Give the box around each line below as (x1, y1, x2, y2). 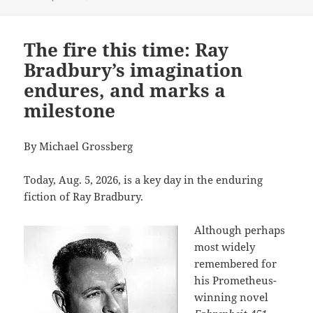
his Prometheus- (194, 272, 277, 287)
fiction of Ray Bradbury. (24, 189, 144, 203)
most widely (194, 239, 256, 254)
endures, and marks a (24, 77, 226, 103)
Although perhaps (194, 222, 286, 237)
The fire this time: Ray (24, 36, 229, 62)
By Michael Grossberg (24, 138, 133, 153)
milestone (24, 97, 127, 123)
